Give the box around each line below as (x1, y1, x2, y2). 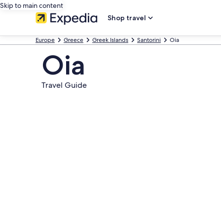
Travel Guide (41, 80, 87, 90)
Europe (36, 36, 55, 44)
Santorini (137, 36, 161, 44)
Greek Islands (92, 36, 128, 44)
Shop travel (108, 13, 146, 22)
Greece (64, 36, 83, 44)
